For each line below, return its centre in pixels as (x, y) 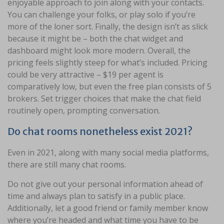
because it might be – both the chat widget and (95, 39)
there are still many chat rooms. (67, 165)
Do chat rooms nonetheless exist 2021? (100, 131)
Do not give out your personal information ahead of (105, 184)
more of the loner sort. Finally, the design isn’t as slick (108, 27)
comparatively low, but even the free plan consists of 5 (109, 87)
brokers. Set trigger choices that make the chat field (104, 99)
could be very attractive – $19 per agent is (85, 75)
